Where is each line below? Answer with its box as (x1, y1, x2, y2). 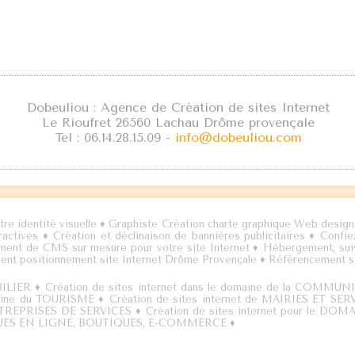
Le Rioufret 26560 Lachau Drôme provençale (42, 115, 315, 130)
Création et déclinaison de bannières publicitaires (53, 230, 305, 242)
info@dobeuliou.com (175, 130, 302, 145)
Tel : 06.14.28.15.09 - (55, 130, 175, 145)
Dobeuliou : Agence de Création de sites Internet (27, 100, 330, 115)
